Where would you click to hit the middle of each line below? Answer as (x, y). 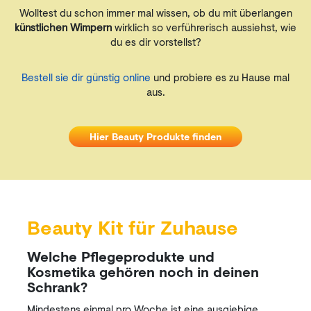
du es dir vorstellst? (155, 42)
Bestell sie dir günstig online (86, 77)
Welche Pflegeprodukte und (121, 257)
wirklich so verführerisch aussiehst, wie (204, 27)
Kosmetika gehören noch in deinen (143, 272)
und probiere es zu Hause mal (220, 77)
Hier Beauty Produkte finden (155, 136)
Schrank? (57, 287)
